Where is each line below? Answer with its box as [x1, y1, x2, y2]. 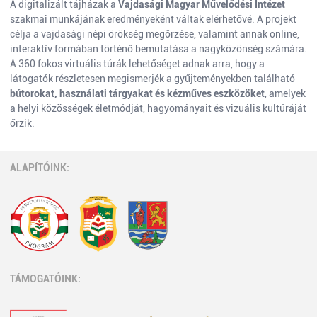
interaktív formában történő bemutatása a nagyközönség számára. [10, 43, 307, 54]
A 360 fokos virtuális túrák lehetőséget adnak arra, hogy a [10, 58, 265, 69]
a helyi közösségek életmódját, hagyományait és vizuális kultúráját [10, 103, 306, 114]
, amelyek [265, 88, 306, 99]
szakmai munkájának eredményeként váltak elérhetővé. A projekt [10, 13, 296, 25]
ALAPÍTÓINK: [10, 162, 69, 173]
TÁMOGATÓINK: [10, 273, 81, 284]
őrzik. [10, 117, 35, 129]
